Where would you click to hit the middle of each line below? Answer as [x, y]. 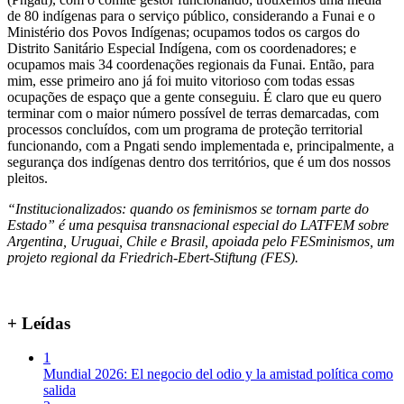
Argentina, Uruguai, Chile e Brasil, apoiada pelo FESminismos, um [201, 241]
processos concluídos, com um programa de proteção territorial [185, 129]
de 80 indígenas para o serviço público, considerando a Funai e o [191, 15]
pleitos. [28, 178]
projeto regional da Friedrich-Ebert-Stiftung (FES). [153, 257]
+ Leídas [39, 323]
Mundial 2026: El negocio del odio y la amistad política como [218, 374]
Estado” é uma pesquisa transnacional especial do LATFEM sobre [198, 225]
